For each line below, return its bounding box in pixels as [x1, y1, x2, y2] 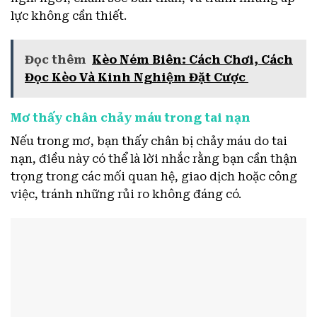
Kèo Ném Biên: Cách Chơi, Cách [92, 53, 293, 67]
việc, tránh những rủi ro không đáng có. [11, 188, 241, 202]
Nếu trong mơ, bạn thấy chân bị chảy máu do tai [11, 134, 287, 149]
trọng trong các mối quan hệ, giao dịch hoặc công [11, 170, 297, 184]
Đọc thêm [25, 53, 86, 67]
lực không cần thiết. [11, 9, 127, 23]
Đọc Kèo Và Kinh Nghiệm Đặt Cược [25, 71, 248, 85]
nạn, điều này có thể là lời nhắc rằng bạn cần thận [11, 152, 297, 166]
